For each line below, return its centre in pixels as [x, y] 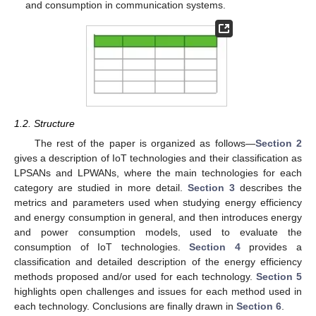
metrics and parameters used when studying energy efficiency [158, 203]
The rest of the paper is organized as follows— [145, 144]
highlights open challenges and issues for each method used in [158, 292]
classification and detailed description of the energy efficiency [158, 262]
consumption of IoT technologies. [102, 247]
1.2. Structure [44, 124]
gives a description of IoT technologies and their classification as [158, 158]
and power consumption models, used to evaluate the [158, 232]
